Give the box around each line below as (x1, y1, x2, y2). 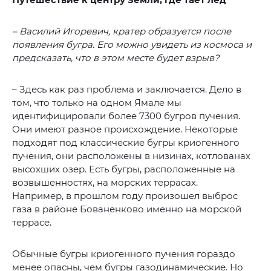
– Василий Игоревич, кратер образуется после (12, 25, 231, 37)
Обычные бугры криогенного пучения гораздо (12, 247, 235, 260)
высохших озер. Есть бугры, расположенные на (12, 163, 235, 175)
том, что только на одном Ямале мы (12, 96, 181, 108)
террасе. (12, 216, 51, 228)
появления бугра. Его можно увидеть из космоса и (12, 38, 252, 50)
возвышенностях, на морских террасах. (12, 176, 198, 188)
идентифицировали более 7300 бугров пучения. (12, 109, 240, 122)
